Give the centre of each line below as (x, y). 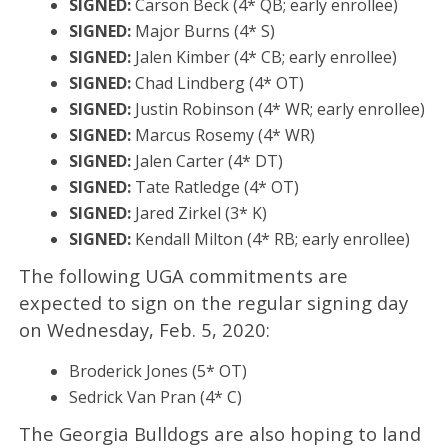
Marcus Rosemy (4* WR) (222, 134)
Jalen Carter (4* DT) (206, 160)
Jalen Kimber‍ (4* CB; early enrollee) (263, 56)
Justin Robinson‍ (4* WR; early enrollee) (277, 108)
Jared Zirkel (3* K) (198, 212)
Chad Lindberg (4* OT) (217, 82)
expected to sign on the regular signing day (213, 302)
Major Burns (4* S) (202, 30)
